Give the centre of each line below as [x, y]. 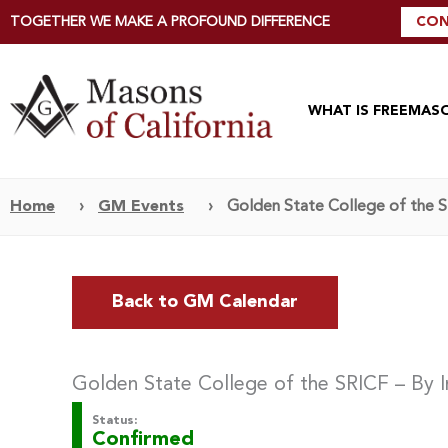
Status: [114, 420]
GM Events [141, 206]
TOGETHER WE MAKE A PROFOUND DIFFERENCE [170, 21]
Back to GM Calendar [205, 301]
